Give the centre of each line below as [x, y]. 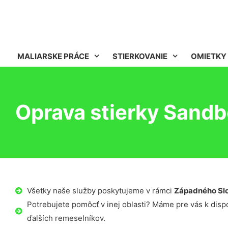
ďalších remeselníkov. [66, 218]
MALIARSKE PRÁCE [53, 56]
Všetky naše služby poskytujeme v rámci [100, 191]
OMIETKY [209, 56]
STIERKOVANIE [140, 56]
